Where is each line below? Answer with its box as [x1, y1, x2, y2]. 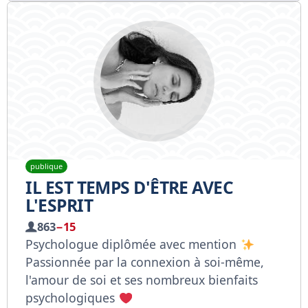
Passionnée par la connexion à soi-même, [25, 253, 265, 270]
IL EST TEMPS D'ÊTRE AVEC [25, 175, 234, 199]
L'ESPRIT [25, 193, 93, 217]
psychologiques [25, 289, 119, 306]
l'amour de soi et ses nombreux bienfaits [25, 271, 258, 288]
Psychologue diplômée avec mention [25, 235, 241, 252]
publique [30, 161, 63, 172]
